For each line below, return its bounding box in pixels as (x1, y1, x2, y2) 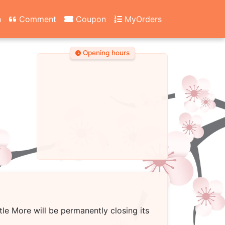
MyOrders (122, 14, 162, 24)
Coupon (73, 14, 106, 24)
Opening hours (80, 49, 130, 57)
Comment (17, 14, 56, 24)
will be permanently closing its (31, 205, 149, 215)
